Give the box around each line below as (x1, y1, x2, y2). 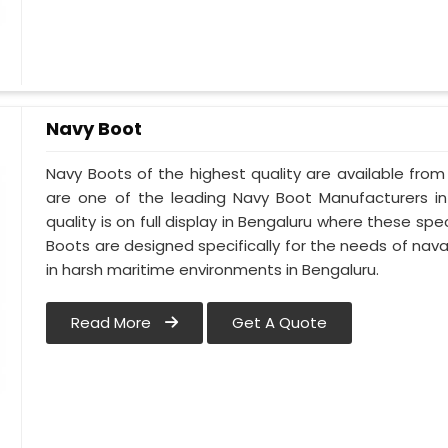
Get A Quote (232, 312, 328, 334)
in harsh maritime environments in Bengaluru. (46, 259, 380, 281)
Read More (71, 312, 156, 334)
